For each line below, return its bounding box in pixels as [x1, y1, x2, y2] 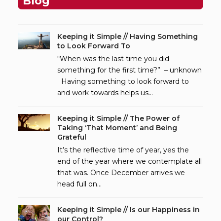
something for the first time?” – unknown [57, 65, 202, 74]
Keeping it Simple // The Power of [57, 113, 180, 123]
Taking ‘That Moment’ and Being [57, 123, 177, 132]
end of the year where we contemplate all [57, 156, 202, 166]
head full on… [57, 179, 102, 188]
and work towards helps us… [57, 88, 153, 97]
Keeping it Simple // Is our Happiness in [57, 205, 200, 214]
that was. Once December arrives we [57, 168, 185, 177]
